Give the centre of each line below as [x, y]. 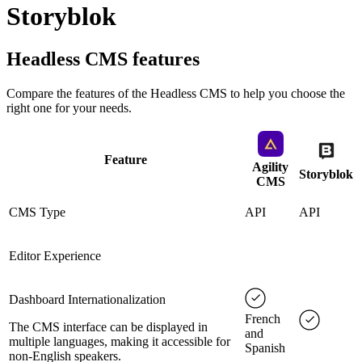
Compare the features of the [78, 94]
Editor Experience [55, 256]
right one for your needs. [69, 108]
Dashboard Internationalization [87, 300]
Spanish [265, 348]
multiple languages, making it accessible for [120, 342]
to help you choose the [286, 94]
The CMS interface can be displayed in [108, 327]
